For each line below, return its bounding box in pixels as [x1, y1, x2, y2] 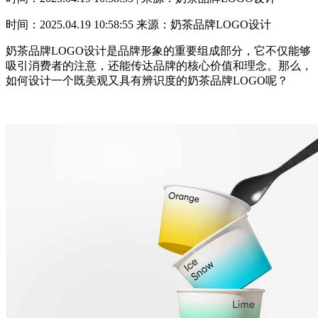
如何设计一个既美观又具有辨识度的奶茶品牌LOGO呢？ [6, 75, 288, 87]
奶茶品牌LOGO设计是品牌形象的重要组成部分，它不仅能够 [6, 45, 311, 57]
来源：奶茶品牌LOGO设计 [136, 18, 271, 31]
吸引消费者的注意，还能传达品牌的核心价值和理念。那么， [6, 60, 312, 72]
